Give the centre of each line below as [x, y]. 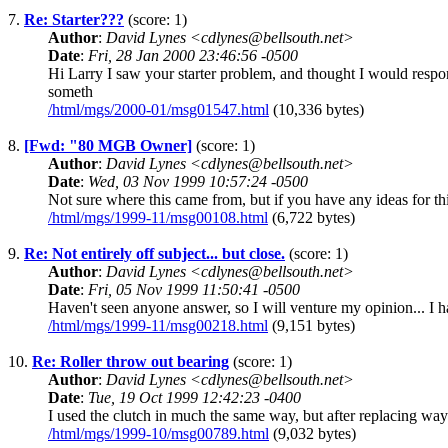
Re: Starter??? [74, 20]
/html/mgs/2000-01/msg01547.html [158, 110]
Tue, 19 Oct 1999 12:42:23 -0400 [194, 398]
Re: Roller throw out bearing [130, 362]
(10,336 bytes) [316, 110]
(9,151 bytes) [311, 326]
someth [70, 92]
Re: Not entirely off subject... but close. [154, 254]
